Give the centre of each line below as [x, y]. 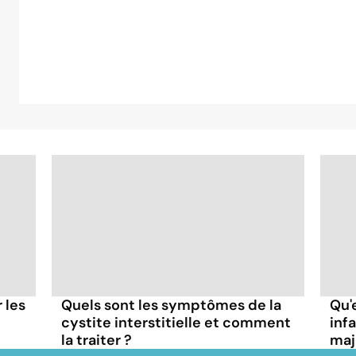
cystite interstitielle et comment [176, 322]
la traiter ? [97, 340]
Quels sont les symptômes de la [172, 305]
